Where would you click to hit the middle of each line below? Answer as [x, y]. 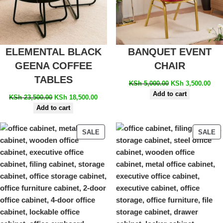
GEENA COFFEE [53, 66]
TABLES [53, 80]
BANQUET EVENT [169, 52]
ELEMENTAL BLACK [53, 52]
